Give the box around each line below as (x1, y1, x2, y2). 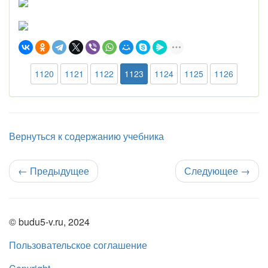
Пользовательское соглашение (9, 238, 147, 252)
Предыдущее (28, 164, 89, 178)
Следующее (184, 164, 240, 178)
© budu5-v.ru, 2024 (9, 215, 90, 229)
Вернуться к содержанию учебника (9, 129, 164, 143)
